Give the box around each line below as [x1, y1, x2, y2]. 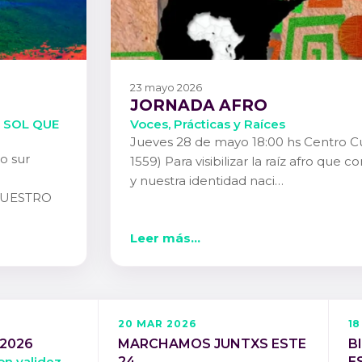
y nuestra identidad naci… [130, 173, 284, 189]
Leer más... [130, 229, 200, 246]
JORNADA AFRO [130, 95, 267, 116]
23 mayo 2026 [130, 81, 202, 95]
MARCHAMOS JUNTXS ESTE [118, 336, 306, 352]
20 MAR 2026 [118, 317, 196, 330]
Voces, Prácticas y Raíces [130, 116, 285, 133]
